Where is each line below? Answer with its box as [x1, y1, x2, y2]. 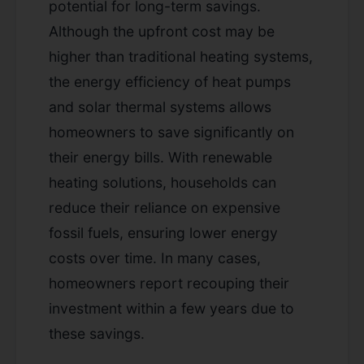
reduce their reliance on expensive [49, 198, 280, 216]
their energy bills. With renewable [49, 148, 272, 166]
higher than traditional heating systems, [49, 47, 313, 65]
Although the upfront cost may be [49, 22, 275, 40]
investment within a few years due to [49, 299, 294, 317]
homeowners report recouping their [49, 274, 289, 292]
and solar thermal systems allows [49, 97, 271, 115]
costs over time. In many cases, [49, 249, 261, 266]
